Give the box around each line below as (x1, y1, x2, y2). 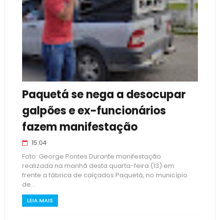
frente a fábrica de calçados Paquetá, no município (22, 170, 188, 180)
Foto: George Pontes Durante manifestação (22, 152, 161, 161)
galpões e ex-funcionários (22, 103, 166, 118)
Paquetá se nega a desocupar (22, 87, 186, 102)
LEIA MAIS (27, 196, 53, 204)
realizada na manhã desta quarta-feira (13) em (22, 161, 174, 170)
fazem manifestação (22, 119, 137, 135)
